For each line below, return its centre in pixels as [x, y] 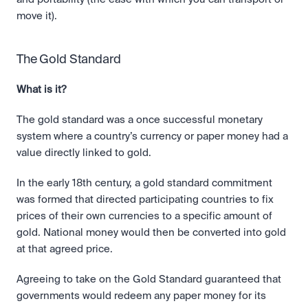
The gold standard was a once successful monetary [140, 120]
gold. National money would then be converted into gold [151, 233]
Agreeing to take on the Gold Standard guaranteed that [149, 279]
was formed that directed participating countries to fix [145, 200]
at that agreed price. [65, 249]
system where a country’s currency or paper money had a [152, 136]
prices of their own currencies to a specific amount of [144, 216]
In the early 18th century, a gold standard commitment [144, 183]
